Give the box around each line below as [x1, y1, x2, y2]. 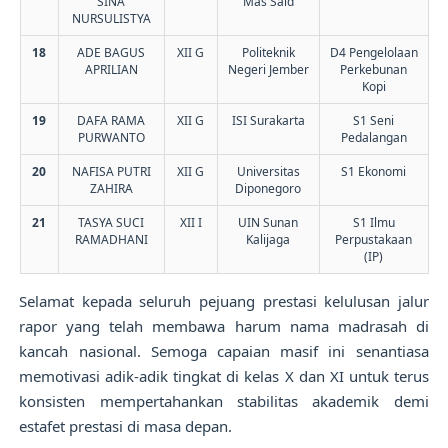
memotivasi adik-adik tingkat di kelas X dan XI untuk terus [19, 365, 429, 386]
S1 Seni [353, 111, 394, 129]
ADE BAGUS [77, 43, 145, 61]
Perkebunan [340, 60, 407, 78]
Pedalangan [340, 128, 407, 146]
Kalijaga [246, 230, 290, 248]
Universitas [236, 162, 300, 180]
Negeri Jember [227, 60, 309, 78]
